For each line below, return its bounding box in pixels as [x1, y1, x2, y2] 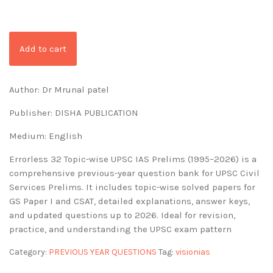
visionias [175, 247, 210, 258]
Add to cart [19, 43, 66, 55]
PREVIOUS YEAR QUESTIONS [49, 247, 157, 258]
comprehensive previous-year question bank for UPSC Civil [9, 168, 260, 179]
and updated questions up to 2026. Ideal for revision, [9, 210, 235, 221]
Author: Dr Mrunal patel [9, 84, 109, 96]
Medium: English [9, 130, 82, 142]
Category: [9, 247, 49, 258]
